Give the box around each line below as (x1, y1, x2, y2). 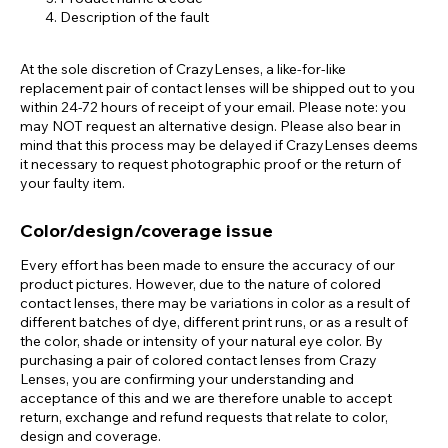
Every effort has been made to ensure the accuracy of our (20, 255, 395, 274)
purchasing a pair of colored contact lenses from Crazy (20, 350, 377, 369)
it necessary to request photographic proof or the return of (20, 155, 401, 174)
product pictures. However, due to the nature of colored (20, 274, 381, 293)
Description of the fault (60, 8, 209, 27)
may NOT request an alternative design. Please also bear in (20, 117, 401, 136)
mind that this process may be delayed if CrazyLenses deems (20, 136, 418, 155)
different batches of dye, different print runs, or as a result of (20, 312, 408, 331)
